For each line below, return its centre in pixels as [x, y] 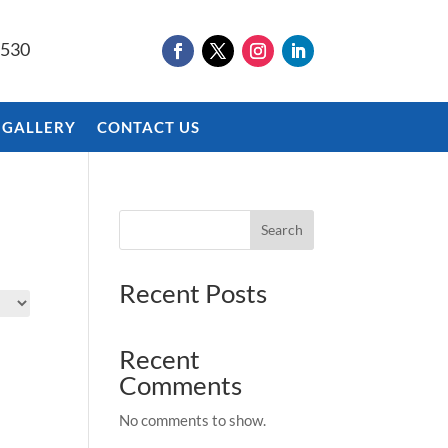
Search [281, 230]
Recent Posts [193, 292]
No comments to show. [193, 419]
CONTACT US [148, 126]
